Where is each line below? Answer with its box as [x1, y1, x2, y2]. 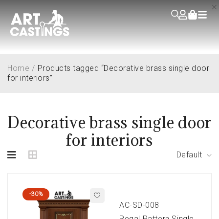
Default [176, 150, 202, 159]
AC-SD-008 [119, 200, 159, 210]
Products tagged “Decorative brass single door [37, 63, 209, 73]
